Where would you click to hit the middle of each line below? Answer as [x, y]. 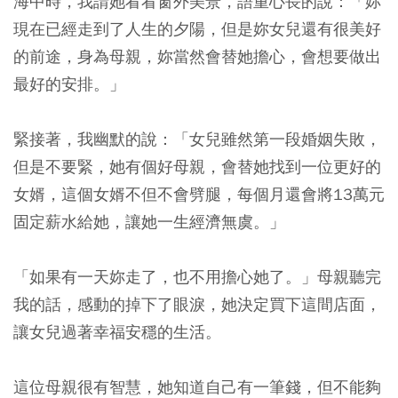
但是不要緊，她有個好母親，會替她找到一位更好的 [197, 167]
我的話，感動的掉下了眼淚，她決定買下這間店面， [197, 305]
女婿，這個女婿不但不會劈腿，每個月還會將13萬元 [199, 195]
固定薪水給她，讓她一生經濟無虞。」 [149, 222]
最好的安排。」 [69, 84]
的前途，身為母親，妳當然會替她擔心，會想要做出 [197, 57]
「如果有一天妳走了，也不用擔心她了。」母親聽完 [197, 277]
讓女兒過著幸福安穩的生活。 [117, 332]
